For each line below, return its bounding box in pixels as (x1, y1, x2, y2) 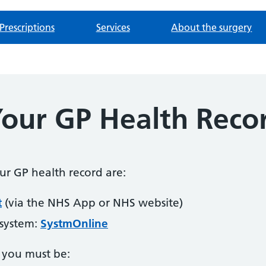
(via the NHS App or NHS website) (2, 196, 183, 210)
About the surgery (171, 21, 252, 33)
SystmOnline (40, 217, 108, 230)
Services (96, 21, 130, 33)
